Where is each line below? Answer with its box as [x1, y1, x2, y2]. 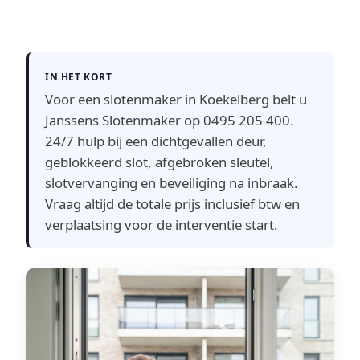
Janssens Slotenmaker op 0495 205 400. [45, 111, 294, 130]
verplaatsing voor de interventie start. [45, 215, 278, 235]
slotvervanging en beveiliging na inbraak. [45, 174, 298, 193]
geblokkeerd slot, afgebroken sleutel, [45, 153, 274, 172]
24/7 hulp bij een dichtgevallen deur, [45, 132, 267, 151]
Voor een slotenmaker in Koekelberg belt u [45, 90, 307, 109]
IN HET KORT [45, 69, 112, 84]
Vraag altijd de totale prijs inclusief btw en [45, 194, 300, 214]
